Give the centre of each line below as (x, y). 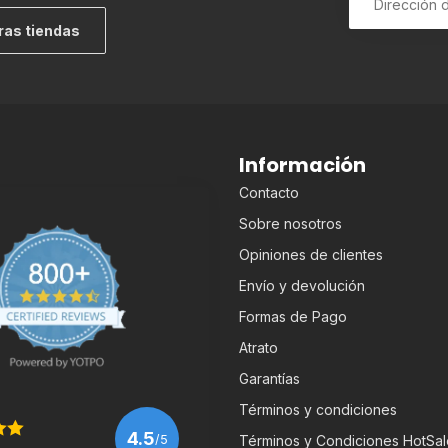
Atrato (258, 348)
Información (302, 165)
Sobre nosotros (290, 224)
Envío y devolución (302, 286)
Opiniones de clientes (311, 255)
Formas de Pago (293, 317)
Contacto (269, 193)
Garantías (269, 379)
